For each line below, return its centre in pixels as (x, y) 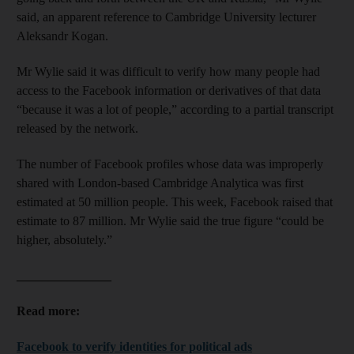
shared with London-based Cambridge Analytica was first (160, 183)
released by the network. (77, 128)
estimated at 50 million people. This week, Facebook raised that (175, 201)
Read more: (48, 311)
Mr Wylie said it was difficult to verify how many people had (168, 71)
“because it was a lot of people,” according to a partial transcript (175, 109)
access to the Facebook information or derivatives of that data (169, 90)
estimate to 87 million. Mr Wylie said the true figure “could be (170, 220)
